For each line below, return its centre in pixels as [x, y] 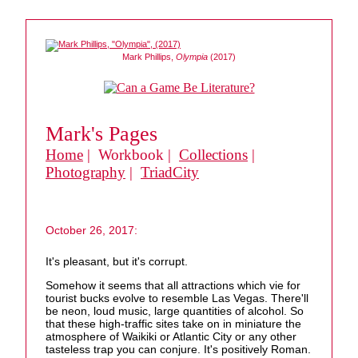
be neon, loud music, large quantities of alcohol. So [175, 311]
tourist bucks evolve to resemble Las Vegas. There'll [177, 298]
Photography [86, 172]
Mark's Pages [101, 134]
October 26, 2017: [91, 230]
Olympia [192, 57]
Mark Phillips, [149, 57]
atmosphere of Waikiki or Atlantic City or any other [171, 337]
